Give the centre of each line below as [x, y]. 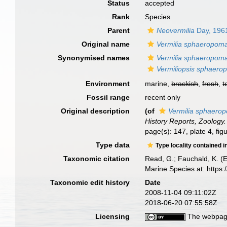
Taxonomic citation [97, 159]
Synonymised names [94, 58]
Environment [108, 84]
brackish [185, 84]
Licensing [113, 216]
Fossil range [108, 97]
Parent [119, 30]
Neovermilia [176, 30]
